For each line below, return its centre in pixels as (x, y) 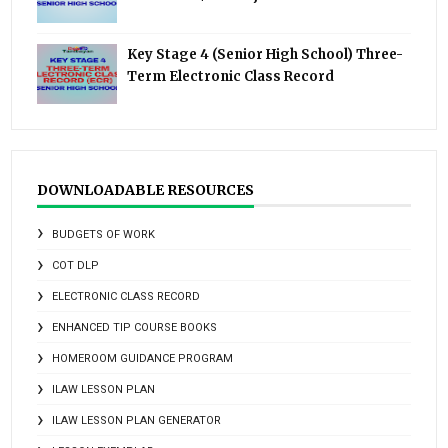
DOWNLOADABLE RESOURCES (146, 190)
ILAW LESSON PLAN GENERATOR (137, 421)
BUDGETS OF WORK (104, 235)
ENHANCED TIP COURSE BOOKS (135, 328)
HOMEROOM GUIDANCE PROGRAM (143, 359)
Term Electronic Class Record (231, 77)
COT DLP (76, 266)
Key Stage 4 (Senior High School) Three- (265, 55)
